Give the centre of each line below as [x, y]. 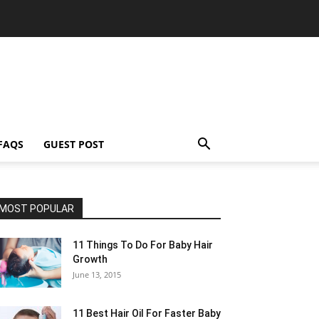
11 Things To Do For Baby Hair [143, 245]
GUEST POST [74, 144]
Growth [90, 259]
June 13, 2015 [97, 274]
